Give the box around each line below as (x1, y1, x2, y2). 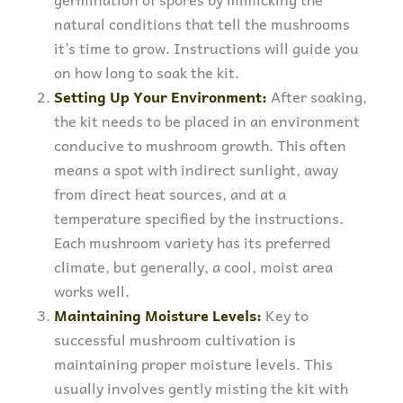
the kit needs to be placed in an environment (54, 109, 360, 133)
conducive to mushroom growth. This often (54, 133, 346, 157)
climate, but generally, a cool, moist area (54, 255, 333, 279)
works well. (54, 279, 130, 303)
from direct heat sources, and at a (54, 182, 286, 206)
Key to (265, 303, 309, 327)
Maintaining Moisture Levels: (54, 303, 262, 327)
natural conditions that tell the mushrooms (54, 12, 350, 36)
